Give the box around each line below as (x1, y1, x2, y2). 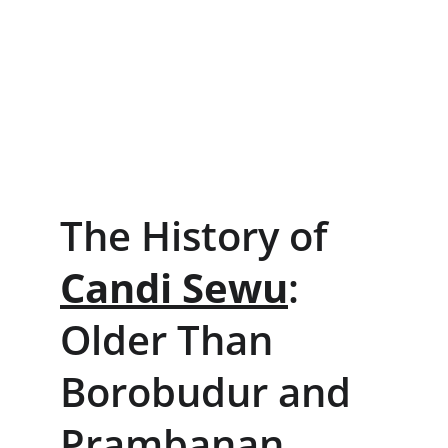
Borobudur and (60, 364, 361, 419)
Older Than (60, 312, 283, 367)
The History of (60, 208, 338, 263)
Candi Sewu (60, 260, 288, 315)
